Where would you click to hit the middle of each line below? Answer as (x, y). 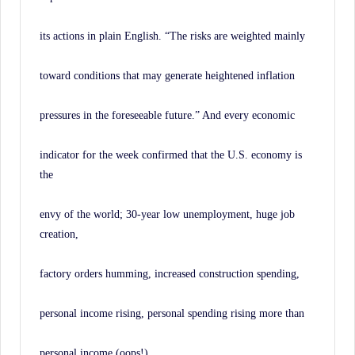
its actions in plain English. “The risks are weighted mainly (172, 35)
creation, (59, 233)
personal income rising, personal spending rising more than (172, 313)
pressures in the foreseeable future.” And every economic (167, 115)
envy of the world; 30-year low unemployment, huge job (167, 214)
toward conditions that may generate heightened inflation (167, 75)
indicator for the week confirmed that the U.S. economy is (171, 154)
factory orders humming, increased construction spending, (170, 273)
